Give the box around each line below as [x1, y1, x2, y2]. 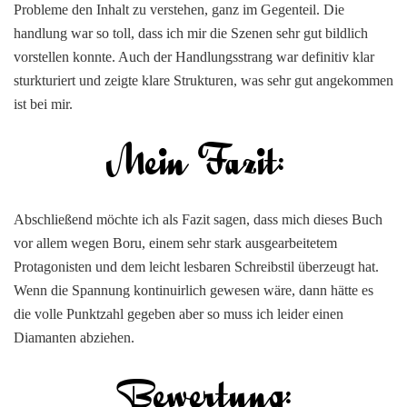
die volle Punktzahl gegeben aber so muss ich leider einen [14, 305, 343, 322]
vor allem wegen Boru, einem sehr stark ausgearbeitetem [14, 234, 337, 251]
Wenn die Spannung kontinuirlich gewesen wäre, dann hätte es [14, 282, 373, 298]
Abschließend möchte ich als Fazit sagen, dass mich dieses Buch [14, 211, 382, 227]
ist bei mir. [14, 95, 73, 112]
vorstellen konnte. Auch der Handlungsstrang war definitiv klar [14, 48, 374, 65]
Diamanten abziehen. [14, 329, 134, 345]
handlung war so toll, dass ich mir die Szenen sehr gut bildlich [14, 25, 368, 41]
